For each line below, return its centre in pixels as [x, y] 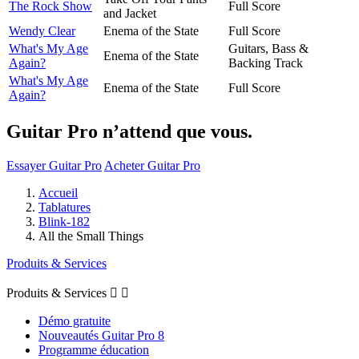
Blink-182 [64, 221]
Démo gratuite [75, 321]
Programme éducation [94, 349]
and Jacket [130, 13]
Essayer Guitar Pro [54, 165]
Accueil [58, 192]
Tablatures [65, 207]
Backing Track [266, 63]
